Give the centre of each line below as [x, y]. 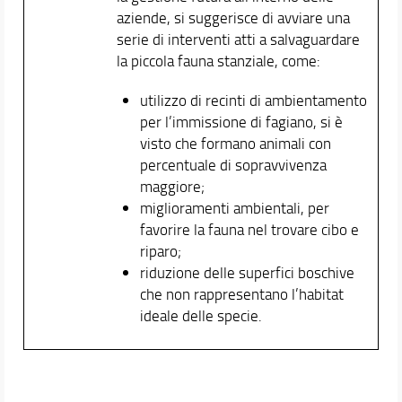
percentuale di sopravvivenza [233, 164]
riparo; [160, 250]
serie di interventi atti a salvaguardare [238, 39]
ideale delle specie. [201, 315]
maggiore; [172, 186]
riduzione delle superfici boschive [247, 272]
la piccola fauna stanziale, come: [218, 60]
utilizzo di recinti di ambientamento [253, 100]
